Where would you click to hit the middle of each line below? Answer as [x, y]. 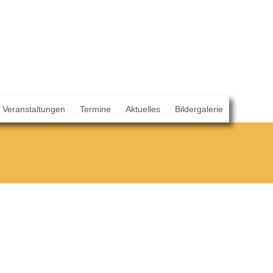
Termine [95, 109]
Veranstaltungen [34, 109]
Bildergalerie [199, 109]
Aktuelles [143, 109]
